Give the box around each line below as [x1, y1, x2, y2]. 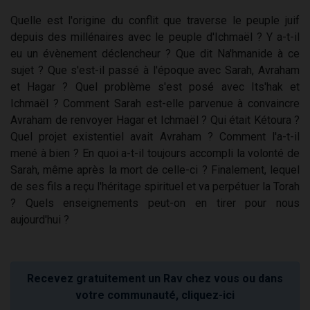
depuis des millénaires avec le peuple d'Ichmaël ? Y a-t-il [10, 30, 300, 44]
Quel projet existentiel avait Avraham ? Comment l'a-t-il [10, 130, 300, 144]
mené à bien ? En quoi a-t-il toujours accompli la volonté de [10, 147, 300, 161]
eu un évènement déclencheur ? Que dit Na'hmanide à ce [10, 47, 300, 61]
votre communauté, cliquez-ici [75, 289, 235, 302]
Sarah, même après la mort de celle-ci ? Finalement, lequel [10, 163, 300, 177]
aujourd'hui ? [10, 213, 69, 227]
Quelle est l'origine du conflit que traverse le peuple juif [10, 14, 300, 28]
